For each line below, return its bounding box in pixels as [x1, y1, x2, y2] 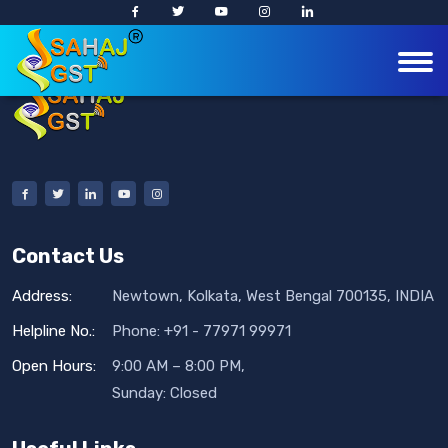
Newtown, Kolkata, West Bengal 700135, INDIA [112, 287, 434, 305]
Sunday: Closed [112, 384, 217, 402]
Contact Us [12, 244, 124, 268]
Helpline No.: [12, 322, 95, 340]
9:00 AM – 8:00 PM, [112, 357, 245, 375]
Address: [12, 287, 72, 305]
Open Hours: [12, 357, 96, 375]
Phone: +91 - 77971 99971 [112, 322, 291, 340]
